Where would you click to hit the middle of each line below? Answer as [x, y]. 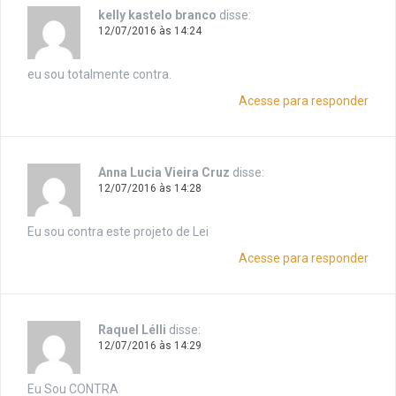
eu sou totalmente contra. [99, 75]
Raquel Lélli [132, 330]
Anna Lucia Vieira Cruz [164, 173]
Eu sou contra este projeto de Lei [118, 232]
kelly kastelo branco [157, 15]
